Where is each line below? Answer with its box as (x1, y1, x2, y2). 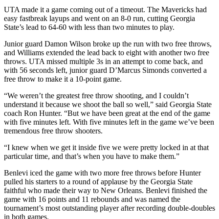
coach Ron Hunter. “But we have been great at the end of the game (4, 109, 210, 118)
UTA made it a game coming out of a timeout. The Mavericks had (4, 5, 207, 14)
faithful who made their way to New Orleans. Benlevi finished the (4, 186, 207, 195)
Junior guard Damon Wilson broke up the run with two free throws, (4, 40, 212, 48)
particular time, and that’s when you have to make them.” (4, 152, 179, 161)
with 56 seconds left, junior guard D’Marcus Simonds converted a (4, 66, 207, 75)
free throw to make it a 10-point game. (4, 75, 122, 84)
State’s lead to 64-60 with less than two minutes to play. (4, 23, 175, 32)
